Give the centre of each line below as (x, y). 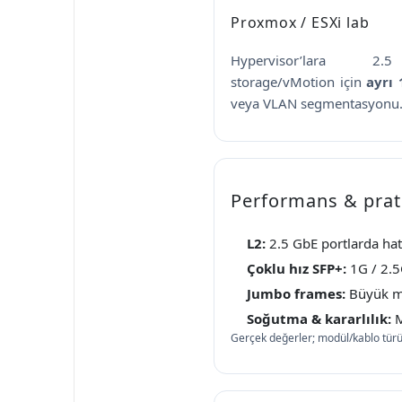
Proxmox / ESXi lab (300, 22)
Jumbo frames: (296, 293)
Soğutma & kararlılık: (319, 318)
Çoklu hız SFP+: (297, 268)
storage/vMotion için (299, 81)
